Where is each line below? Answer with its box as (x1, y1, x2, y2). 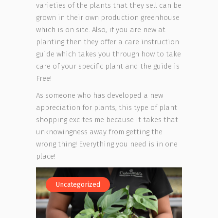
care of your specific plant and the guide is (36, 62, 180, 71)
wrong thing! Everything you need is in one (36, 140, 178, 148)
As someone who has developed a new (36, 91, 163, 100)
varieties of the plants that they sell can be (36, 1, 182, 10)
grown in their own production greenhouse (36, 13, 180, 22)
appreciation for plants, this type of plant (36, 103, 177, 112)
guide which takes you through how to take (36, 50, 181, 58)
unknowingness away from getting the (36, 127, 163, 136)
